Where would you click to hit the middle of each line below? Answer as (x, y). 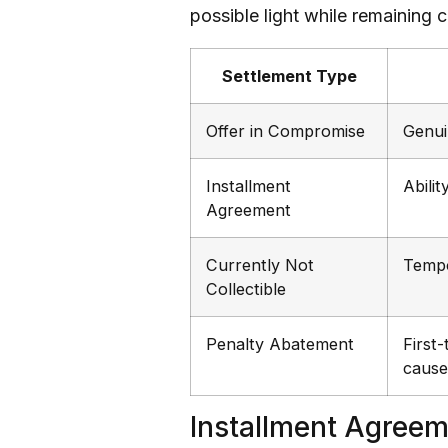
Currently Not (260, 265)
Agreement (248, 210)
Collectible (246, 289)
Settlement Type (289, 76)
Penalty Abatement (280, 344)
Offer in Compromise (285, 131)
